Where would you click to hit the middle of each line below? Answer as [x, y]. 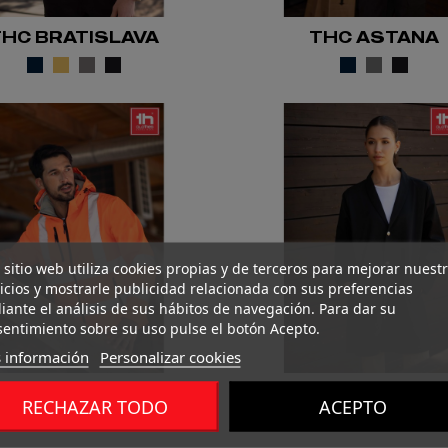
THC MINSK [373, 392]
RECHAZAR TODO [95, 406]
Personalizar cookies [170, 356]
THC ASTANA [373, 36]
